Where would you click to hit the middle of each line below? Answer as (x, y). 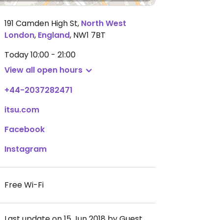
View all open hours (43, 70)
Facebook (25, 129)
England (54, 35)
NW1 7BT (89, 35)
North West (104, 23)
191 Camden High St (41, 23)
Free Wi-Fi (24, 185)
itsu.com (22, 110)
